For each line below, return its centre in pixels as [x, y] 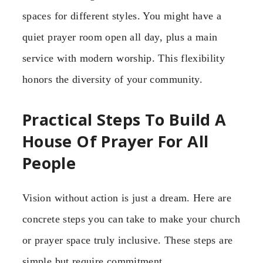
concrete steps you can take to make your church [131, 219]
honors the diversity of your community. [113, 79]
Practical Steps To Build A [124, 120]
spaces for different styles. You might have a [122, 16]
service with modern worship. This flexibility [124, 58]
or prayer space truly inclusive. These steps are [128, 240]
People [49, 163]
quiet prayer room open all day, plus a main [120, 37]
